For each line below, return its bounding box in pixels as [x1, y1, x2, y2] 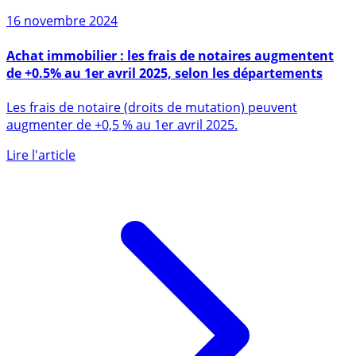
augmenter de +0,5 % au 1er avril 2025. [6, 147, 238, 165]
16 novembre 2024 [6, 44, 118, 62]
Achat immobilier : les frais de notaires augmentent [6, 78, 334, 96]
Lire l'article [6, 177, 75, 195]
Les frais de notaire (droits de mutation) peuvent [6, 130, 297, 148]
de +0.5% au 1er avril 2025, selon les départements [6, 95, 323, 114]
